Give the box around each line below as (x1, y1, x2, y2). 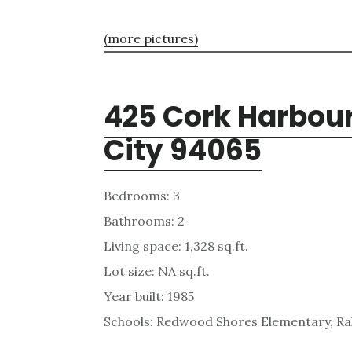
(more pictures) (104, 30, 198, 46)
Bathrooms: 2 (104, 212, 185, 229)
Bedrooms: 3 (104, 187, 180, 203)
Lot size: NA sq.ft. (104, 262, 210, 279)
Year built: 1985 (104, 288, 194, 304)
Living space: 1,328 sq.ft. (104, 237, 248, 254)
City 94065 (104, 130, 262, 170)
